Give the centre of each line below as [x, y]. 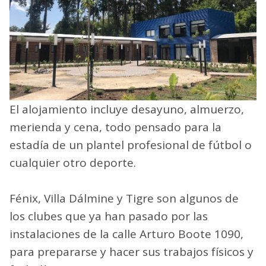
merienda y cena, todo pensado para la [115, 127]
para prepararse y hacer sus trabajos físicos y [132, 251]
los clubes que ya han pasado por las [109, 216]
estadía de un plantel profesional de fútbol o [131, 145]
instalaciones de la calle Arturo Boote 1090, [126, 234]
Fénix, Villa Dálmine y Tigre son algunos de [124, 198]
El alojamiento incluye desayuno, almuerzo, [127, 109]
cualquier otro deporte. [73, 162]
